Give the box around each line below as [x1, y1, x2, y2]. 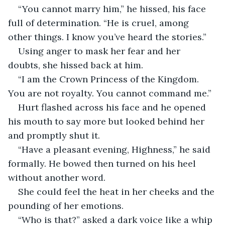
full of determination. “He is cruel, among [8, 17, 191, 29]
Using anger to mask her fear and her [18, 45, 183, 57]
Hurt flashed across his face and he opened [18, 101, 208, 113]
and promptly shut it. [8, 129, 102, 141]
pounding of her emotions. [8, 199, 126, 211]
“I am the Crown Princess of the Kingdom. [18, 73, 201, 85]
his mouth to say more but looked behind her [8, 115, 207, 127]
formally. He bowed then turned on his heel [8, 157, 198, 169]
